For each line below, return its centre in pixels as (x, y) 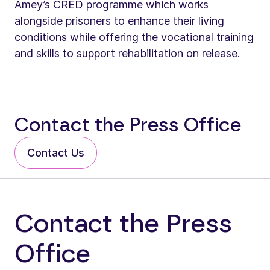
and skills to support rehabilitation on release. (127, 53)
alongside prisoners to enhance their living (119, 20)
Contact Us (56, 152)
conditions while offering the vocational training (134, 37)
